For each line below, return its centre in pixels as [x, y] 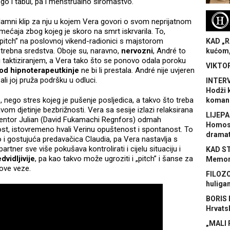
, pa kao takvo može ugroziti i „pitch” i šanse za [114, 159]
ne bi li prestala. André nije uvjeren [137, 71]
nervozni [137, 51]
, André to [169, 51]
